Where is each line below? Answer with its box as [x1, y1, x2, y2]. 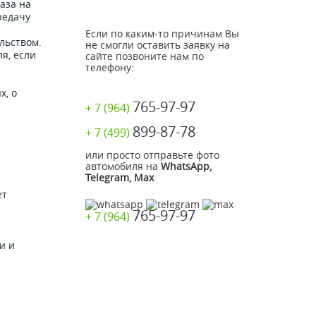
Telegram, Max [85, 171, 154, 184]
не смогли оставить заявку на [85, 38, 230, 51]
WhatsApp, [161, 159, 212, 173]
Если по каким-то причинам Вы [85, 27, 239, 40]
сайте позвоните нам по [85, 49, 204, 63]
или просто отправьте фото [85, 148, 219, 162]
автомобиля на [85, 159, 161, 173]
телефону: [85, 61, 134, 74]
